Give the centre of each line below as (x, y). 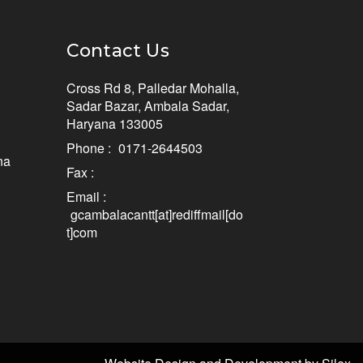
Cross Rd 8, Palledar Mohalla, (152, 88)
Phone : (90, 147)
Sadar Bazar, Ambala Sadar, (147, 105)
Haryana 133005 (114, 123)
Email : (86, 196)
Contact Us (117, 50)
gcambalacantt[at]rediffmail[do (156, 214)
